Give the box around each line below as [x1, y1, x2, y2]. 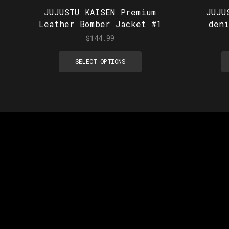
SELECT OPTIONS [75, 57, 126, 65]
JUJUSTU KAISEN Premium [44, 6, 157, 17]
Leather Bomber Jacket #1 [39, 18, 162, 29]
